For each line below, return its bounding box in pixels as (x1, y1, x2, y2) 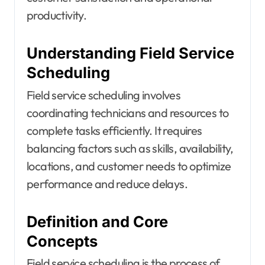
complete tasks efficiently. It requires (27, 122, 202, 138)
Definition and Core (27, 212, 168, 231)
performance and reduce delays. (27, 176, 188, 191)
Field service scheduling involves (27, 87, 181, 102)
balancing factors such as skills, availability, (27, 140, 234, 156)
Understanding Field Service (27, 44, 234, 63)
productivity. (27, 8, 87, 23)
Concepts (27, 231, 98, 250)
